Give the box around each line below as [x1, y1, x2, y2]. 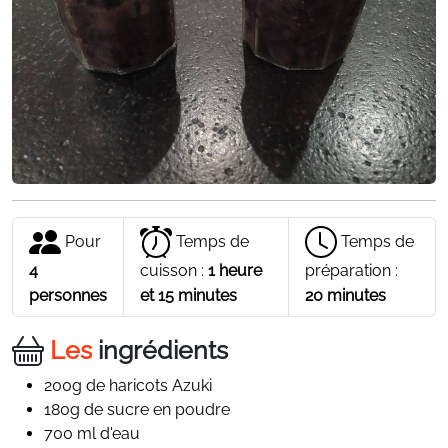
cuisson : [140, 260, 208, 280]
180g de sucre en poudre [44, 400, 230, 420]
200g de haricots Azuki [44, 376, 212, 396]
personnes [29, 285, 107, 305]
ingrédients [92, 335, 228, 366]
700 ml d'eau [44, 424, 140, 444]
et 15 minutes [140, 285, 237, 305]
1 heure [208, 260, 262, 280]
